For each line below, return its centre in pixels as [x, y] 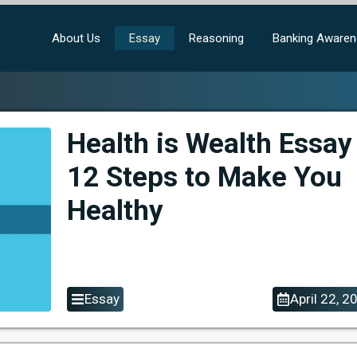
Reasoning [216, 38]
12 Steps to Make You [204, 177]
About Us [76, 38]
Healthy [115, 211]
